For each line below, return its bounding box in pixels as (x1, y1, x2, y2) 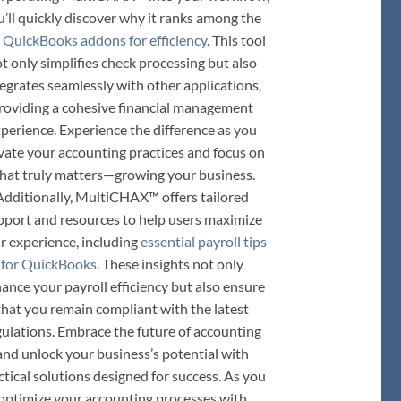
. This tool (206, 30, 266, 48)
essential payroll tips (141, 232, 267, 250)
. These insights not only (96, 254, 243, 272)
